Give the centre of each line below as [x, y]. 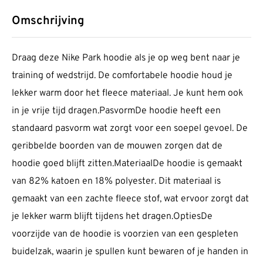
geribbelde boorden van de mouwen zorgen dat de [117, 146]
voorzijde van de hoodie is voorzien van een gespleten [125, 235]
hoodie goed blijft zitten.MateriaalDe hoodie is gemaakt [127, 164]
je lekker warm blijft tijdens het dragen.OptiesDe [112, 217]
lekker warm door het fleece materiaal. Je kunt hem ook [127, 94]
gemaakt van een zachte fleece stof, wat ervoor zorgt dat [130, 199]
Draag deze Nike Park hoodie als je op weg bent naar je [126, 58]
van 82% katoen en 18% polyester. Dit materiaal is [116, 182]
